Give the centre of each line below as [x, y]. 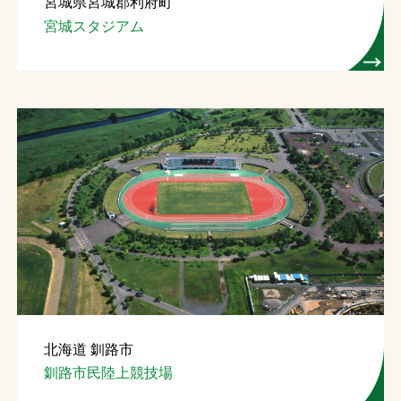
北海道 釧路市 [88, 349]
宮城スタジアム [94, 26]
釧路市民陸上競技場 [108, 373]
